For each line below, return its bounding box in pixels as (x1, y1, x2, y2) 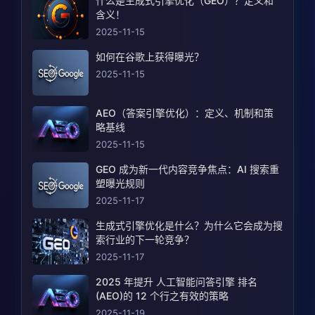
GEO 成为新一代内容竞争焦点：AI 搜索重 (96, 163, 279, 176)
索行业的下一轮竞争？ (96, 233, 194, 246)
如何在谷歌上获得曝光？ (96, 51, 204, 63)
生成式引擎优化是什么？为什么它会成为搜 (96, 219, 283, 232)
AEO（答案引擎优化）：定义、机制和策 (96, 107, 274, 120)
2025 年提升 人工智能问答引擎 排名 (96, 276, 257, 288)
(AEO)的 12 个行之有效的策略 (96, 290, 229, 302)
